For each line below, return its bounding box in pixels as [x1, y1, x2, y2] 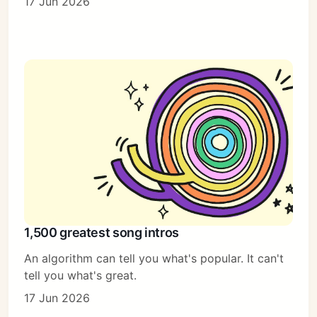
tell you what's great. [24, 268, 137, 283]
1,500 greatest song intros [24, 225, 180, 241]
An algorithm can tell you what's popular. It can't [24, 251, 284, 266]
